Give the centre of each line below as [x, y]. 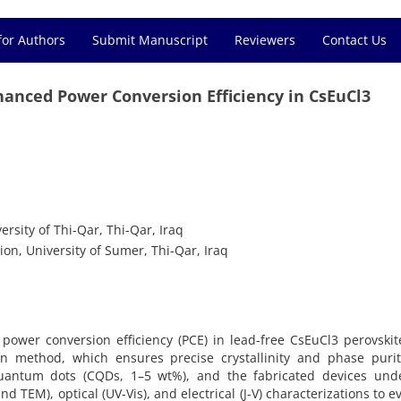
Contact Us [354, 40]
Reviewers [265, 40]
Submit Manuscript [150, 40]
